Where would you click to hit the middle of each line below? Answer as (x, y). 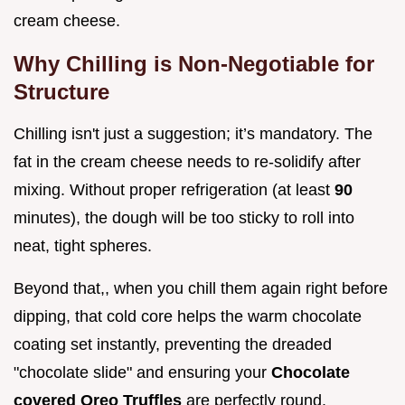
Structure (61, 92)
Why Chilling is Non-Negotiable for (194, 64)
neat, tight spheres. (83, 246)
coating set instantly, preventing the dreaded (173, 345)
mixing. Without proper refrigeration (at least (174, 190)
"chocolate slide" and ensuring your (142, 373)
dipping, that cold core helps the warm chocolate (188, 317)
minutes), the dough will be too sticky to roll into (184, 218)
